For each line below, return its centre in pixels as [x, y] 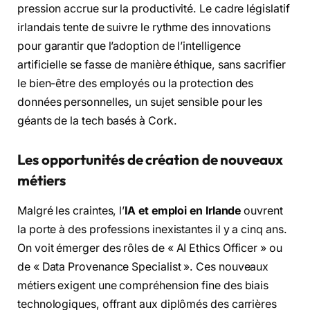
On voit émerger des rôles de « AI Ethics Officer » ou [150, 248]
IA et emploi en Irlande [183, 211]
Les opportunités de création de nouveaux [150, 159]
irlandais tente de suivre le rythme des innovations [144, 28]
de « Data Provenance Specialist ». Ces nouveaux [143, 267]
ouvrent [262, 211]
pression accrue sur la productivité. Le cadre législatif [154, 9]
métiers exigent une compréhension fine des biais [143, 286]
